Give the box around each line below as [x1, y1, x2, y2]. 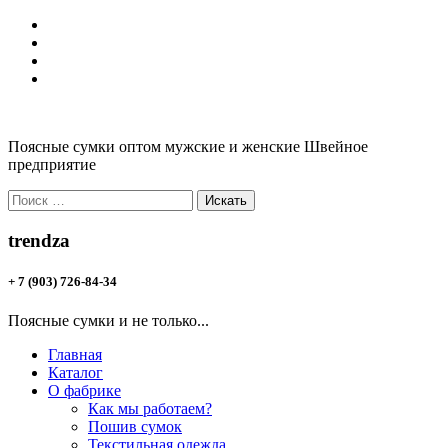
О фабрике [48, 382, 121, 400]
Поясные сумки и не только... [8, 312, 209, 330]
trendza [8, 229, 70, 251]
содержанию [7, 51, 93, 68]
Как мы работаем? [88, 400, 212, 418]
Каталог [48, 364, 103, 382]
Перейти [7, 15, 66, 32]
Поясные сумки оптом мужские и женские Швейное [8, 138, 368, 155]
